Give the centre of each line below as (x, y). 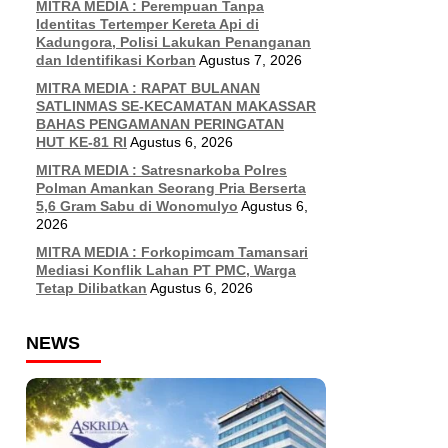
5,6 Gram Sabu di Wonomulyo (137, 206)
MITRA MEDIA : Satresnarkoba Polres (161, 170)
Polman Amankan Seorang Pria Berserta (171, 188)
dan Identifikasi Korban (116, 60)
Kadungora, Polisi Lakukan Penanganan (173, 42)
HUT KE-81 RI (81, 142)
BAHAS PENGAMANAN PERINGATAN (160, 124)
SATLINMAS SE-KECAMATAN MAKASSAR (176, 106)
